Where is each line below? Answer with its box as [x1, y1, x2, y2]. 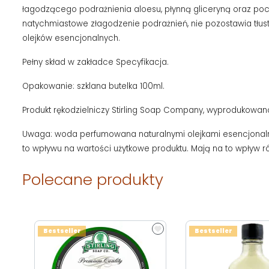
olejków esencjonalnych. [22, 32, 120, 44]
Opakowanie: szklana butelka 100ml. [22, 80, 165, 92]
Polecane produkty [22, 169, 163, 191]
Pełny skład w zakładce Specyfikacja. [22, 56, 169, 68]
